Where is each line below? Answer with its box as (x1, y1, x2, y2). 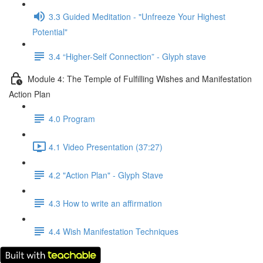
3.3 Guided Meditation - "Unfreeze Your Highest (49, 10, 225, 22)
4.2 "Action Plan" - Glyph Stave (49, 168, 163, 181)
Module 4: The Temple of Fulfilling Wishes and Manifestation (28, 72, 252, 85)
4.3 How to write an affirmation (49, 197, 162, 209)
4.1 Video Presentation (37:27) (49, 140, 163, 153)
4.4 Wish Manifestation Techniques (49, 225, 178, 237)
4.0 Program (49, 112, 95, 124)
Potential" (32, 26, 68, 38)
